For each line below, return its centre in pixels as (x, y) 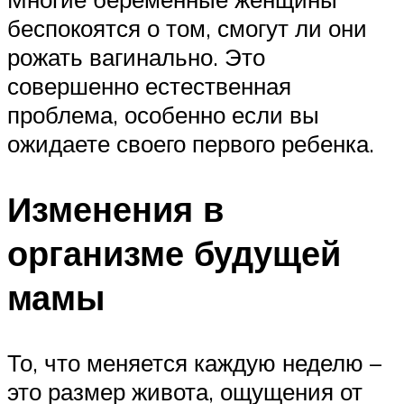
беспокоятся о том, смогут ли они (187, 28)
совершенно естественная (149, 85)
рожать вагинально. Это (136, 56)
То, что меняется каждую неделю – (194, 362)
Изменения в (115, 208)
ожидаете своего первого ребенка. (191, 143)
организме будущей (174, 252)
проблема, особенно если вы (163, 114)
